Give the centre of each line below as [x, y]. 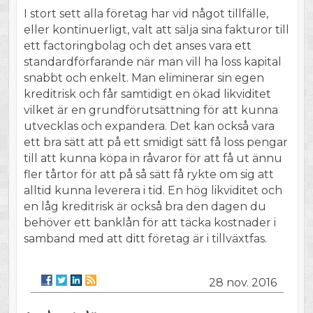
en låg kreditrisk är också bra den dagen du [145, 207]
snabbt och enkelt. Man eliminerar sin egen [144, 78]
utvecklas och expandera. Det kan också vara [149, 126]
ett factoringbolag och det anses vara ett [137, 46]
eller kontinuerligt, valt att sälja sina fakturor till [156, 30]
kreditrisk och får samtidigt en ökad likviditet [147, 94]
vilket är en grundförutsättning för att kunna [151, 110]
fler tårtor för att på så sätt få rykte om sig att [148, 175]
